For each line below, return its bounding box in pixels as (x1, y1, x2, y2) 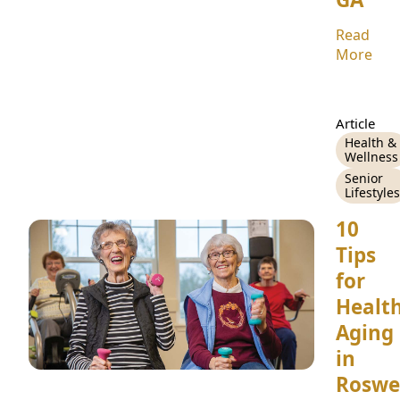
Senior (345, 170, 383, 187)
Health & (345, 134, 396, 152)
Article (336, 114, 375, 133)
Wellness (345, 148, 398, 166)
